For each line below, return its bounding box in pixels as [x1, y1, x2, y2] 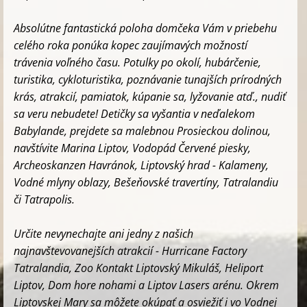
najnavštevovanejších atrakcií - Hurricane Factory [14, 243, 247, 258]
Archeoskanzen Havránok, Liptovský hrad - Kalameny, [14, 157, 269, 173]
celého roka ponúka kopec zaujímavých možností [14, 37, 247, 53]
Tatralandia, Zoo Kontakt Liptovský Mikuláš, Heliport [14, 260, 263, 275]
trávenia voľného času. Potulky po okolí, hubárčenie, [14, 54, 261, 70]
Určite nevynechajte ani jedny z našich [14, 225, 193, 241]
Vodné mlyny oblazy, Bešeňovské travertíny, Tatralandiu [14, 174, 278, 190]
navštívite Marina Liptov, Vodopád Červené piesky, [14, 140, 251, 156]
